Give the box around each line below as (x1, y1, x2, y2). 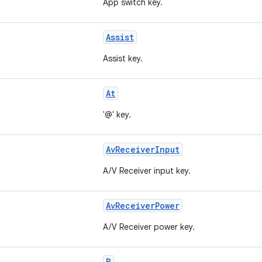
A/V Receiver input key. (103, 166, 191, 176)
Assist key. (103, 53, 143, 64)
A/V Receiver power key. (103, 222, 195, 232)
